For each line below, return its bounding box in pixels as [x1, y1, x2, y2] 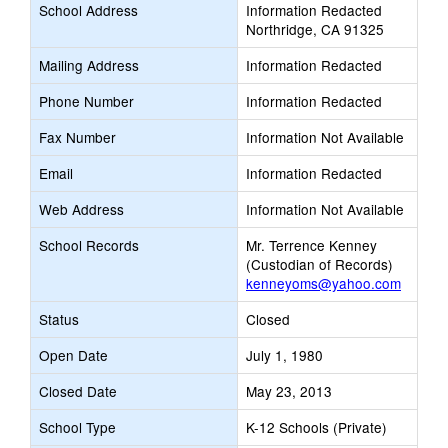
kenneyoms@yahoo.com [246, 273, 401, 293]
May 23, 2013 [246, 381, 332, 401]
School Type [39, 417, 116, 437]
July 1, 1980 [246, 345, 323, 365]
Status [39, 309, 79, 329]
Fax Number [39, 127, 116, 147]
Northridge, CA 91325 [246, 19, 384, 39]
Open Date [39, 345, 108, 365]
